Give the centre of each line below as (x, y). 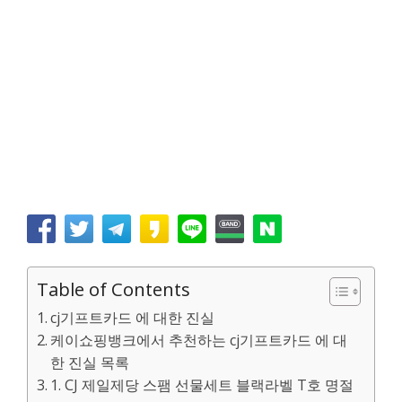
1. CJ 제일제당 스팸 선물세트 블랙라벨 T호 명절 (202, 385)
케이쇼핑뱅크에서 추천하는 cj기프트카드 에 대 (199, 340)
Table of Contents (114, 289)
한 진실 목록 (90, 363)
